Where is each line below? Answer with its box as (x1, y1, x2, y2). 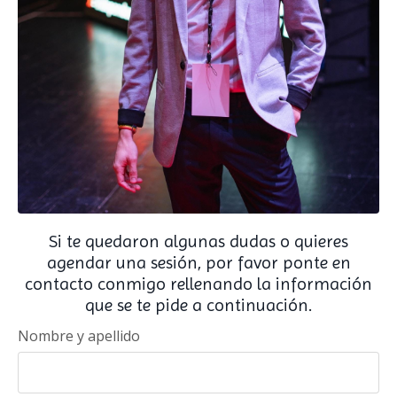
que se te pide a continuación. (85, 294, 312, 315)
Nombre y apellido (18, 325, 140, 346)
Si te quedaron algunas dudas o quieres (49, 230, 348, 252)
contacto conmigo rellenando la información (25, 273, 372, 294)
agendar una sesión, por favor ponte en (46, 252, 351, 273)
